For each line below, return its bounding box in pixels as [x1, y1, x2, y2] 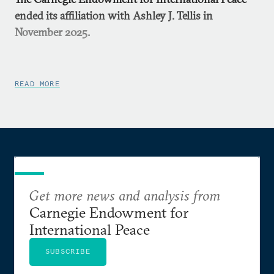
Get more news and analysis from [29, 186, 220, 204]
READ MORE [15, 79, 60, 88]
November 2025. [15, 25, 90, 39]
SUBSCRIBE [45, 246, 91, 256]
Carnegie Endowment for [29, 203, 188, 221]
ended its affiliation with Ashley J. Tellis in [15, 9, 213, 23]
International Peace [29, 220, 150, 239]
